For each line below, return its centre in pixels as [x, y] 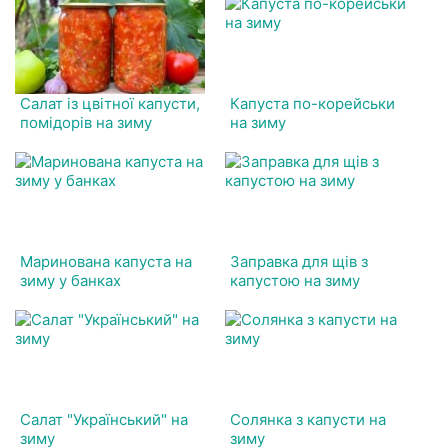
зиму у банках [70, 280]
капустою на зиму [295, 280]
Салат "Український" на [104, 419]
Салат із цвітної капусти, [110, 103]
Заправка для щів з [299, 261]
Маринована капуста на [106, 261]
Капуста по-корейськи [313, 103]
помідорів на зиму [86, 122]
